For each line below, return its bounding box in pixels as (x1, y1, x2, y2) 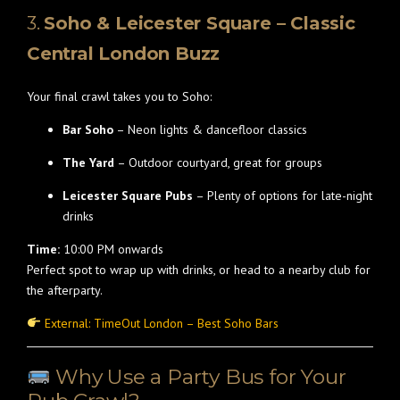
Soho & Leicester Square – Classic (44, 12, 355, 34)
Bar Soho (62, 121, 113, 137)
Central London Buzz (27, 43, 221, 64)
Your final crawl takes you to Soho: (27, 88, 212, 104)
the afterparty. (27, 282, 103, 298)
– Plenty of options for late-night (193, 187, 372, 204)
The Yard (62, 154, 114, 171)
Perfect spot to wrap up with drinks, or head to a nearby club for (27, 262, 371, 278)
